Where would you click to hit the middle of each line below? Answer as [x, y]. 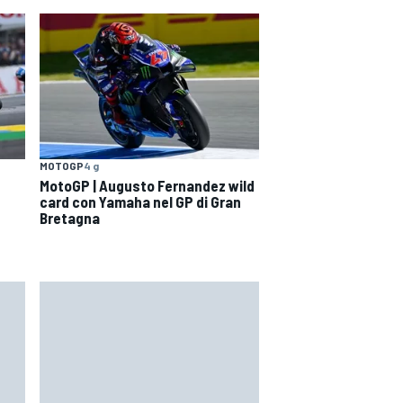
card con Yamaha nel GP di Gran [140, 201]
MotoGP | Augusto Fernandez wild [147, 185]
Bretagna [70, 217]
